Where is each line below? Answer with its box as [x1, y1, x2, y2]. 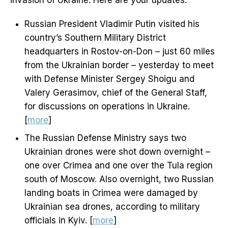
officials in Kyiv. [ [24, 215, 93, 226]
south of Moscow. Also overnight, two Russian [24, 174, 214, 185]
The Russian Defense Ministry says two [24, 133, 186, 144]
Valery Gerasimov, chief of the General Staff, [24, 88, 207, 98]
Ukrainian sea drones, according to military [24, 202, 200, 212]
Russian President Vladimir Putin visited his [24, 19, 199, 30]
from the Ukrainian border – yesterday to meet [24, 60, 214, 71]
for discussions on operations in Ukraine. [24, 101, 190, 112]
